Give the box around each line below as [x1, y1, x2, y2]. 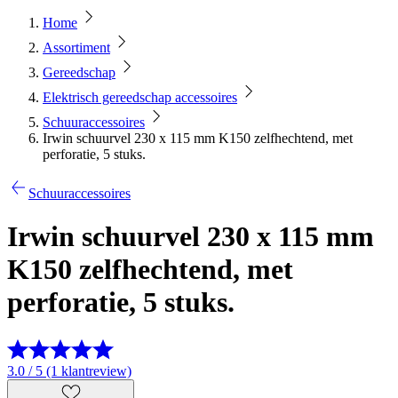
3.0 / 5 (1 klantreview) [7, 362, 131, 378]
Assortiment [43, 40, 110, 55]
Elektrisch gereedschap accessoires [43, 90, 237, 105]
